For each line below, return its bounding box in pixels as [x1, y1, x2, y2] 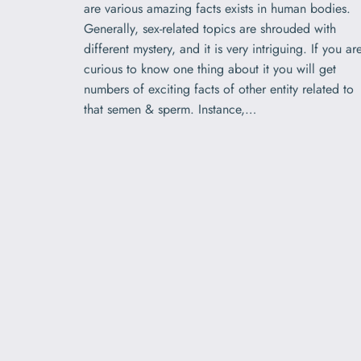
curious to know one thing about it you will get [84, 59, 336, 78]
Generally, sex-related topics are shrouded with [84, 19, 336, 38]
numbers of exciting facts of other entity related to [84, 79, 354, 98]
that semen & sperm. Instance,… [84, 99, 256, 118]
